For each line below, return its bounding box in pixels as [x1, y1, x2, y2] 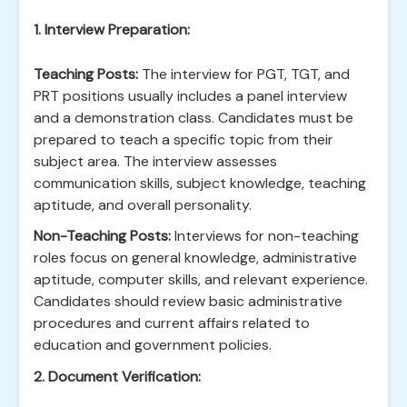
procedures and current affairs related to [34, 313, 310, 333]
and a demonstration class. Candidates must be [34, 108, 353, 127]
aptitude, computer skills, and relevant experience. [34, 270, 368, 289]
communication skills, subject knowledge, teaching [34, 174, 366, 193]
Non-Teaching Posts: [34, 226, 171, 245]
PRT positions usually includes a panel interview [34, 86, 347, 105]
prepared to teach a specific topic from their [34, 130, 333, 149]
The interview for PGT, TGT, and [138, 65, 350, 84]
